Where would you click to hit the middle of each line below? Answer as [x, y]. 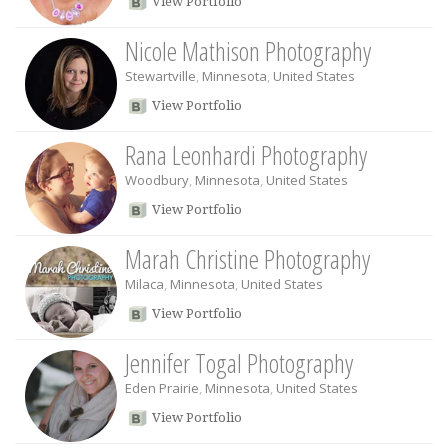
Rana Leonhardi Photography [246, 155]
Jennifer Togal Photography [239, 363]
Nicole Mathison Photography [248, 51]
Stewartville [160, 76]
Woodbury [157, 180]
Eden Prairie [162, 388]
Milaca [144, 284]
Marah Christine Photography [247, 259]
